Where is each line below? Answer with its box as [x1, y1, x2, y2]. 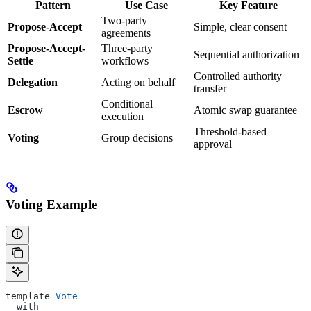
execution [101, 110, 144, 123]
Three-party [101, 42, 153, 55]
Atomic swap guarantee [194, 104, 297, 117]
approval [194, 138, 232, 151]
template [6, 290, 56, 301]
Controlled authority [194, 70, 282, 83]
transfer [194, 83, 226, 95]
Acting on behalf [101, 76, 175, 89]
